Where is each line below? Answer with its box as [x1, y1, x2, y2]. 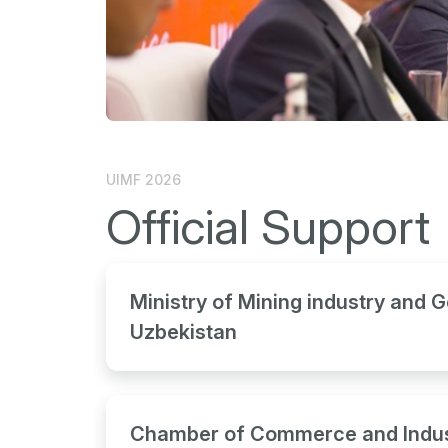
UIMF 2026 [106, 170, 181, 188]
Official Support [106, 196, 430, 256]
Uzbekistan [130, 319, 237, 344]
